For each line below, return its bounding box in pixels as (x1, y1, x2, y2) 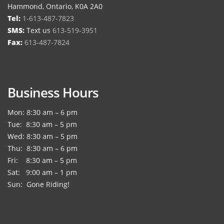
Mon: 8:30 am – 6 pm (7, 107, 77, 117)
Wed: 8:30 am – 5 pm (7, 131, 77, 141)
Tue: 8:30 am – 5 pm (7, 119, 77, 129)
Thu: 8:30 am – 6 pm (7, 143, 77, 153)
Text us (24, 25, 52, 35)
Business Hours (7, 83, 98, 101)
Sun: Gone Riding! (7, 179, 69, 189)
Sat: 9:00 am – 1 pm (7, 167, 77, 177)
